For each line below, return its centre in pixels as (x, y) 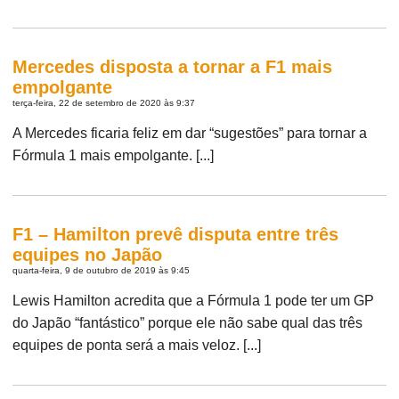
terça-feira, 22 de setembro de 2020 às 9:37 (104, 102)
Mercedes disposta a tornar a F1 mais (173, 66)
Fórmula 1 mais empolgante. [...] (114, 155)
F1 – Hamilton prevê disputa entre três (176, 234)
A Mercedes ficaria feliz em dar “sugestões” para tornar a (190, 133)
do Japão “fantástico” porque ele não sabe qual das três (188, 322)
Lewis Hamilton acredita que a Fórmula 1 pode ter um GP (194, 300)
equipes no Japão (88, 254)
